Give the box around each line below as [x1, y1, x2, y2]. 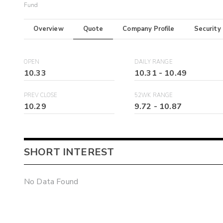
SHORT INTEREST [24, 145, 114, 159]
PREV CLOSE [24, 92, 58, 100]
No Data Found [24, 176, 78, 188]
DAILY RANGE [134, 58, 173, 66]
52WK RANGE [134, 92, 173, 100]
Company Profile [122, 24, 175, 34]
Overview [33, 24, 64, 34]
